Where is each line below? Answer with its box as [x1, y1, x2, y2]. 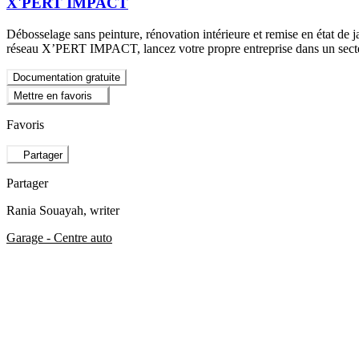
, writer [83, 203, 119, 217]
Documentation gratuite [13, 71, 120, 83]
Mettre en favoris [14, 90, 92, 103]
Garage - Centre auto [6, 230, 112, 244]
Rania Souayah [6, 203, 83, 217]
